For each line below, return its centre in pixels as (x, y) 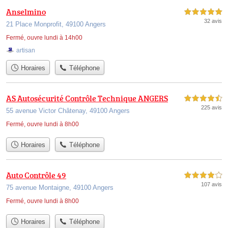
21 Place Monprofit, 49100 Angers (56, 24)
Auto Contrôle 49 (36, 175)
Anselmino (26, 12)
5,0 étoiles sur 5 (203, 12)
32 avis (213, 21)
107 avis (211, 184)
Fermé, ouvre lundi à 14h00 (44, 38)
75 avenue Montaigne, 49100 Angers (60, 188)
